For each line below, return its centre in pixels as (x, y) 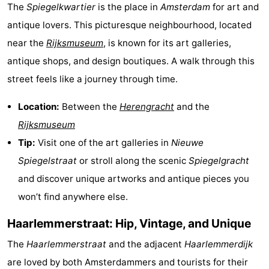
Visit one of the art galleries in (103, 142)
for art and (234, 7)
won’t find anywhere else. (73, 196)
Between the (89, 106)
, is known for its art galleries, (167, 43)
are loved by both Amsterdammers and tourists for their (128, 262)
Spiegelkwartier (61, 7)
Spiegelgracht (219, 160)
